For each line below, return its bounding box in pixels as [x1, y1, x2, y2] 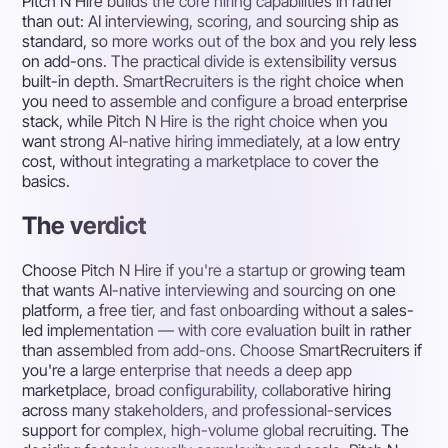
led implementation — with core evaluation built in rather [22, 319, 412, 340]
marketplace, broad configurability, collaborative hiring [22, 379, 392, 400]
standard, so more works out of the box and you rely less [22, 31, 418, 52]
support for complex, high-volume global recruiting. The [22, 419, 410, 440]
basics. [22, 171, 71, 192]
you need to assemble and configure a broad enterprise [22, 91, 409, 112]
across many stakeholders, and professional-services [22, 399, 393, 420]
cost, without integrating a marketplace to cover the [22, 151, 380, 172]
